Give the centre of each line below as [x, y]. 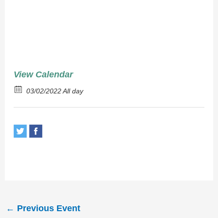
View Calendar [43, 74]
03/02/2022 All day [54, 91]
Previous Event [47, 208]
